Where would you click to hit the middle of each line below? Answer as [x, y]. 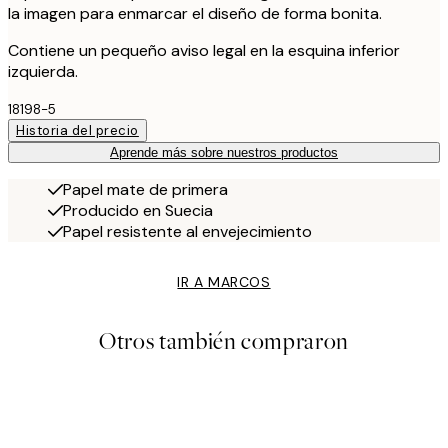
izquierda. [43, 72]
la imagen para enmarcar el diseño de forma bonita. [195, 14]
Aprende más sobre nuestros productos [224, 153]
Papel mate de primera [145, 190]
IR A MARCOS [224, 282]
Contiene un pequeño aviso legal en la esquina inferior [204, 51]
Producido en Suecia [138, 211]
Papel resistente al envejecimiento [187, 232]
